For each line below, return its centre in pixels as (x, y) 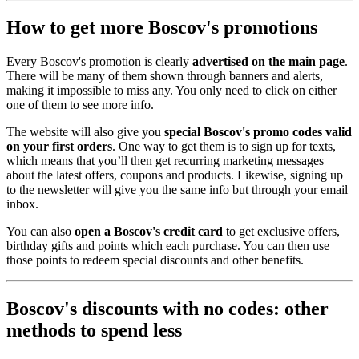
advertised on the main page (268, 61)
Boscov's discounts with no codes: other (167, 308)
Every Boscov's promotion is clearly (99, 61)
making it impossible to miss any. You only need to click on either (171, 90)
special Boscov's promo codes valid (258, 131)
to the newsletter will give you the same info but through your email (177, 189)
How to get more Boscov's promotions (162, 27)
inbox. (22, 204)
